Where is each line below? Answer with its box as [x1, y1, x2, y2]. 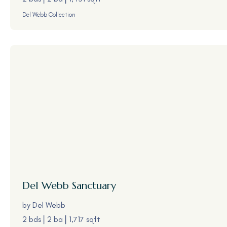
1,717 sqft [69, 214, 100, 224]
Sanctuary [69, 179, 116, 192]
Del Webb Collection [22, 11, 75, 18]
